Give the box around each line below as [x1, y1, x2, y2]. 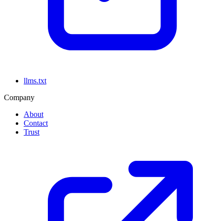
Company [4, 93, 35, 102]
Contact [24, 118, 48, 127]
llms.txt [24, 76, 46, 85]
